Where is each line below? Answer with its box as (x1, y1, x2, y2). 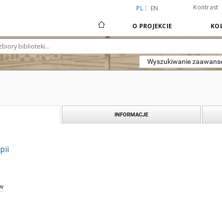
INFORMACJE (114, 111, 148, 118)
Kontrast (193, 3, 219, 11)
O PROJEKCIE (132, 22, 172, 30)
